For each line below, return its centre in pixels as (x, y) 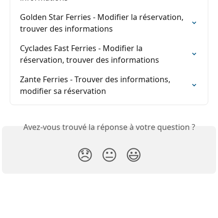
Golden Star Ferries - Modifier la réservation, (103, 17)
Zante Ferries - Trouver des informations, (96, 79)
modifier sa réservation (63, 91)
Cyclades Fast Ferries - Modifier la (82, 48)
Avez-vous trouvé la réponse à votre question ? (109, 127)
